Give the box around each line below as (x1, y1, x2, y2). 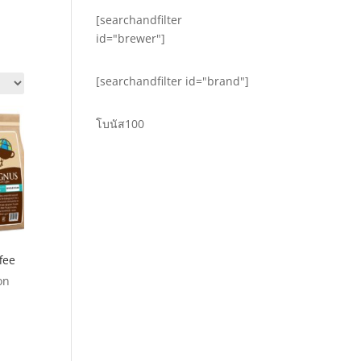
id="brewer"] (96, 31, 166, 47)
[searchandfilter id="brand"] (96, 73, 250, 89)
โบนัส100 (96, 116, 145, 132)
